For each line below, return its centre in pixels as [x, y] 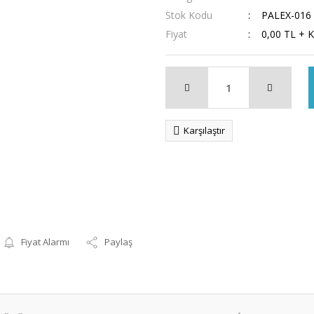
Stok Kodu [189, 15]
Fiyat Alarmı [46, 242]
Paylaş [119, 242]
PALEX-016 [286, 15]
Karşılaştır [204, 130]
